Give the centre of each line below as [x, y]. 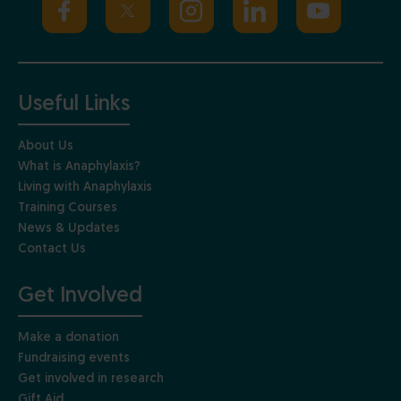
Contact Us [52, 249]
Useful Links [74, 104]
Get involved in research [91, 379]
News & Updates [69, 228]
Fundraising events [74, 358]
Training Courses [68, 208]
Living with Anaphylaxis [85, 187]
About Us [46, 146]
